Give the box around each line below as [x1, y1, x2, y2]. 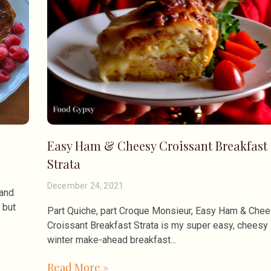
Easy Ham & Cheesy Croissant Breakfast [47, 137, 267, 154]
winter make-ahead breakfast [47, 234, 171, 246]
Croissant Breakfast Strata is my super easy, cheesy [47, 220, 268, 232]
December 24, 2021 [47, 181, 124, 191]
